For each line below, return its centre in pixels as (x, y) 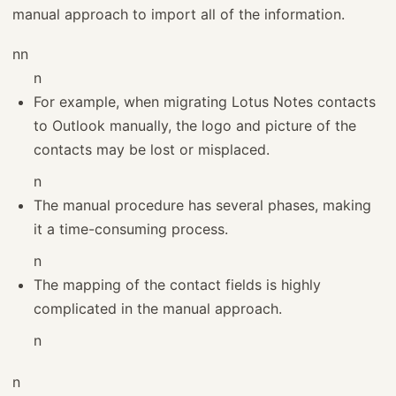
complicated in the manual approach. (158, 308)
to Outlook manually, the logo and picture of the (195, 125)
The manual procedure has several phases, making (202, 205)
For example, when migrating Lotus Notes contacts (205, 101)
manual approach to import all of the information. (179, 14)
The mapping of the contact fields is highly (177, 284)
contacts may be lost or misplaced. (152, 149)
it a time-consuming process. (131, 228)
